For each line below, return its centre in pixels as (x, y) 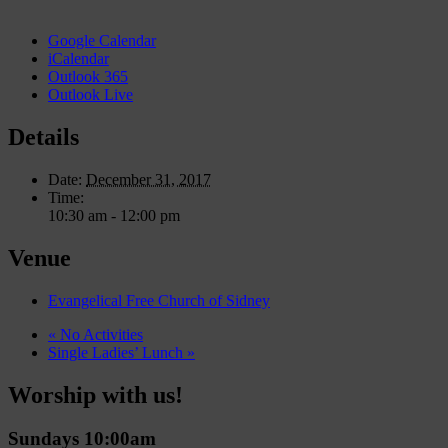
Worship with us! (95, 394)
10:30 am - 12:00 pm (114, 215)
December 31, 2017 (148, 179)
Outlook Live (90, 94)
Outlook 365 (88, 76)
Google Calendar (102, 40)
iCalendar (78, 58)
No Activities (99, 334)
